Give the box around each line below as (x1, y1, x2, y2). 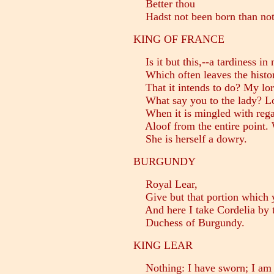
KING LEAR (133, 239, 193, 252)
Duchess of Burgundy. (133, 217, 245, 229)
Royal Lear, (133, 178, 198, 191)
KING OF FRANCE (133, 33, 224, 46)
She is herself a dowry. (133, 133, 247, 146)
